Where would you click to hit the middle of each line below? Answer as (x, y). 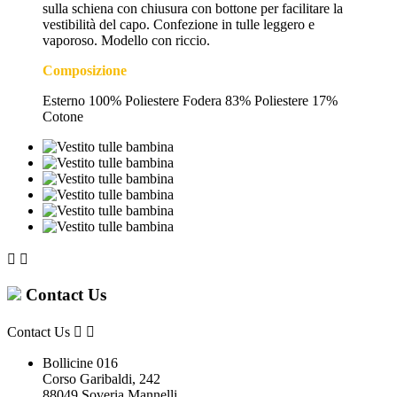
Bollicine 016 (80, 362)
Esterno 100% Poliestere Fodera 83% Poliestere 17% (190, 101)
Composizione (85, 71)
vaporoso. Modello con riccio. (126, 41)
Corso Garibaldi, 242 (101, 378)
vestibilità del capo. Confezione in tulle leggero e (179, 25)
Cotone (63, 117)
